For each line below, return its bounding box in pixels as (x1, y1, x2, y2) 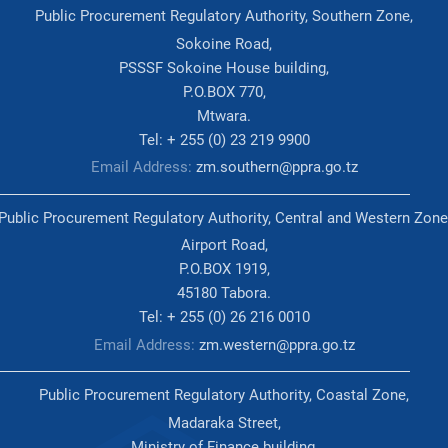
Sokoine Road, (176, 34, 272, 53)
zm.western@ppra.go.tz (198, 335, 355, 354)
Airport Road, (180, 236, 268, 255)
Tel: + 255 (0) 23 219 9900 (138, 130, 310, 149)
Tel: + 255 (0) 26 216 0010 (138, 308, 310, 327)
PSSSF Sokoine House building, (119, 58, 329, 77)
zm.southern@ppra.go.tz (195, 158, 358, 177)
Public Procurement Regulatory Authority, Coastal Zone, (39, 385, 409, 404)
